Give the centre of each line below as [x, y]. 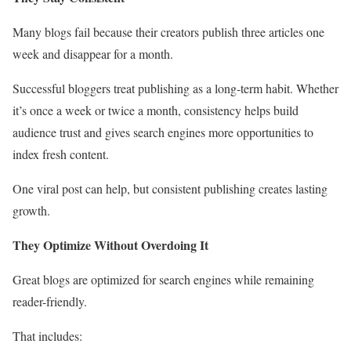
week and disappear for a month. [93, 53]
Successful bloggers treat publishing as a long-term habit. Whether [175, 88]
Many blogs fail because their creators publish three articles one [168, 31]
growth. [31, 210]
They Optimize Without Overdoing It [110, 244]
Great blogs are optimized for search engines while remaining [163, 279]
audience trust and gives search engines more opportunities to [163, 132]
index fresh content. [61, 154]
